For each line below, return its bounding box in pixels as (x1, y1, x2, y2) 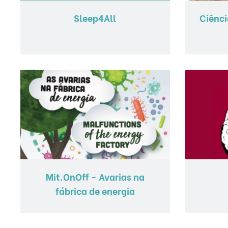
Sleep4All (74, 10, 117, 24)
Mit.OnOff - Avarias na (45, 169, 145, 183)
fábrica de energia (55, 183, 135, 197)
